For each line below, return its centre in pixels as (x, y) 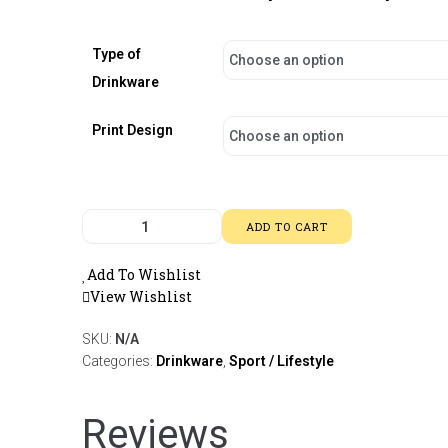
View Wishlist (141, 296)
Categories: (119, 361)
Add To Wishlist (144, 274)
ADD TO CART (287, 226)
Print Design (132, 130)
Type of (116, 54)
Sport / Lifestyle (281, 361)
